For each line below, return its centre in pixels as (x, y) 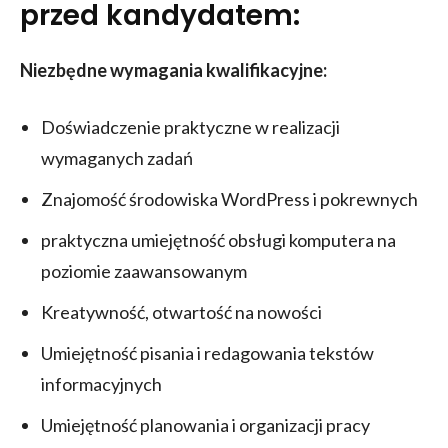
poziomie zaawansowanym (144, 270)
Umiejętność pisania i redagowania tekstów (207, 352)
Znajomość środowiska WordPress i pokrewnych (229, 198)
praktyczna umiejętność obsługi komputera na (218, 239)
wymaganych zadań (117, 157)
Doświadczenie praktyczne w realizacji (190, 126)
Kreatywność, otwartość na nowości (181, 311)
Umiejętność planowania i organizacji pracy (205, 424)
